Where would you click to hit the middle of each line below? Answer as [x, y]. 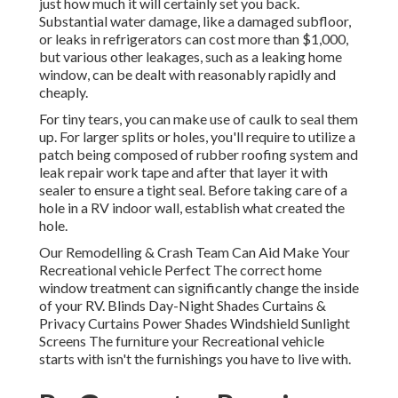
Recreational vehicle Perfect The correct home [180, 270]
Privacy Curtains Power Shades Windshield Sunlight [195, 323]
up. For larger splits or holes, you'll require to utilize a [197, 137]
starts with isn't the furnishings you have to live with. [195, 359]
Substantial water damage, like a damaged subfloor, [195, 21]
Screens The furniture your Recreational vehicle [182, 341]
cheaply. [64, 92]
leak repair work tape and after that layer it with [183, 172]
